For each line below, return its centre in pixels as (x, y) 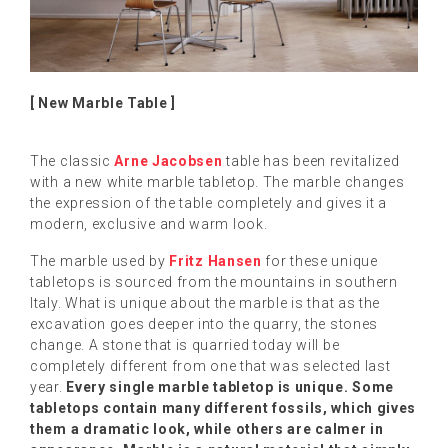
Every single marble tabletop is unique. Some (230, 386)
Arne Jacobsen (168, 160)
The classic (72, 160)
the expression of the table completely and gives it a (209, 202)
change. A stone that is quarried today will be (185, 344)
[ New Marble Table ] (103, 102)
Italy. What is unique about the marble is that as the (205, 302)
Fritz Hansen (215, 260)
